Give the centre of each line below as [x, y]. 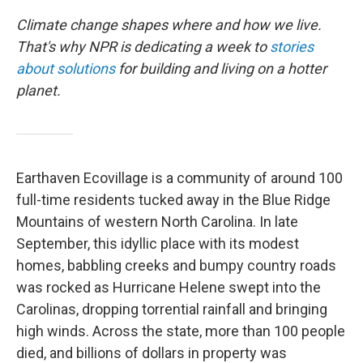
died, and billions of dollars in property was [152, 353]
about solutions [66, 68]
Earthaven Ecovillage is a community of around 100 [179, 178]
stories [292, 47]
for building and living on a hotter [221, 68]
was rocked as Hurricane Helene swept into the [169, 287]
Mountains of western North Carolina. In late [157, 222]
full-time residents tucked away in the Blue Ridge [173, 200]
